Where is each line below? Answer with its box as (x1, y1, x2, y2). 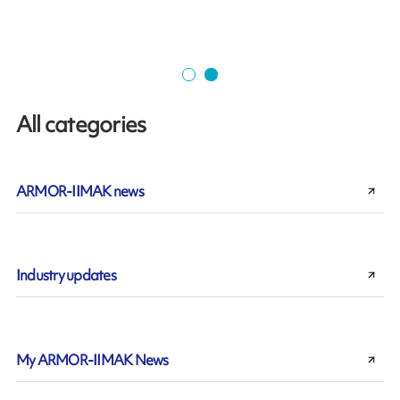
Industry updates (15, 265, 116, 286)
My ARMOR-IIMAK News (15, 349, 169, 370)
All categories (15, 110, 146, 140)
